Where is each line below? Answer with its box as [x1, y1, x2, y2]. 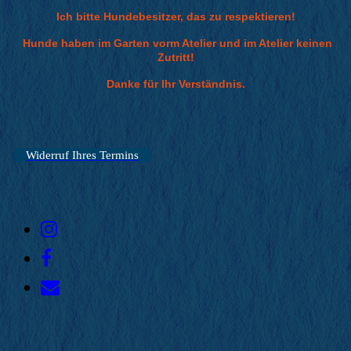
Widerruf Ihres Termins [25, 149, 139, 162]
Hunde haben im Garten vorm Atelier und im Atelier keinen [19, 37, 332, 50]
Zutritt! [157, 51, 194, 64]
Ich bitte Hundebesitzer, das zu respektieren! [56, 10, 295, 24]
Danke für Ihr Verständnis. [106, 78, 245, 91]
